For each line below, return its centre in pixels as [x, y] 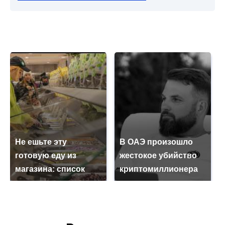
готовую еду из [46, 156]
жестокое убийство [158, 156]
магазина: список [50, 169]
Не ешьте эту [41, 142]
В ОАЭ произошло [156, 142]
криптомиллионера [159, 169]
